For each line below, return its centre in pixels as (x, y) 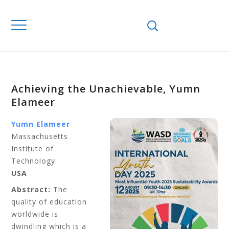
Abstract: (31, 189)
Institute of (33, 148)
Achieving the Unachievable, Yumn (106, 89)
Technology (33, 161)
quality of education (49, 202)
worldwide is (35, 214)
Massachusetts (40, 136)
